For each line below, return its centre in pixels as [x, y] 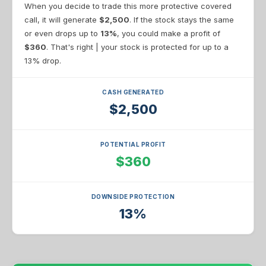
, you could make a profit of [169, 33]
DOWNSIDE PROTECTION [133, 197]
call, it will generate [62, 20]
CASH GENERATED [133, 92]
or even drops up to [62, 33]
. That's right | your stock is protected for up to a [137, 47]
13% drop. [43, 61]
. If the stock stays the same [182, 20]
